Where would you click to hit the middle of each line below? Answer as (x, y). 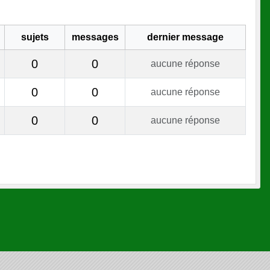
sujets (35, 37)
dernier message (185, 37)
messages (95, 37)
